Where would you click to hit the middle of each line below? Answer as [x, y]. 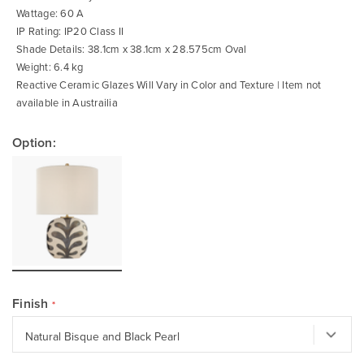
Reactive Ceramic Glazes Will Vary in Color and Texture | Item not [169, 84]
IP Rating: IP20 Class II [70, 31]
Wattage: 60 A [50, 13]
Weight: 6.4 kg [50, 67]
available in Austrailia [67, 102]
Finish [30, 304]
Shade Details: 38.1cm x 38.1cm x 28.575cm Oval [132, 49]
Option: [34, 143]
